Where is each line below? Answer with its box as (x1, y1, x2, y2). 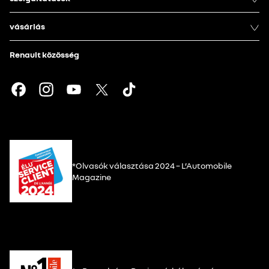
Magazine (72, 172, 111, 183)
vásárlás (10, 21, 45, 31)
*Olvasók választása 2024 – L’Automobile (72, 160, 232, 171)
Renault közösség (10, 49, 79, 59)
